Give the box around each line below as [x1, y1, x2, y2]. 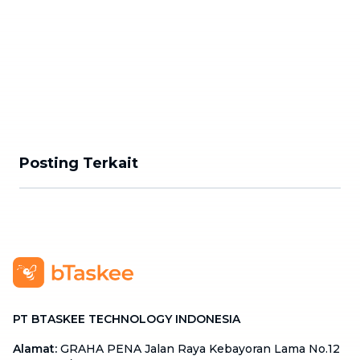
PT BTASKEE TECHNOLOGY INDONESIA [13, 312, 240, 326]
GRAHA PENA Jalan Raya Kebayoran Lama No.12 [60, 342, 340, 356]
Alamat [13, 342, 55, 356]
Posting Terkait [19, 154, 138, 172]
